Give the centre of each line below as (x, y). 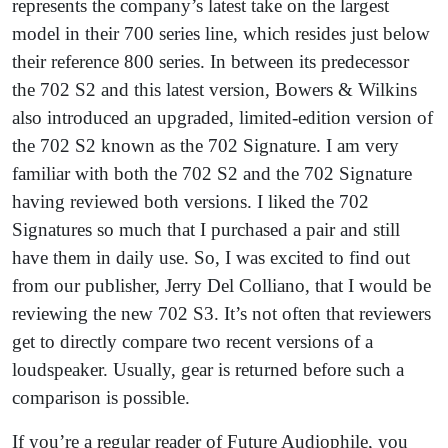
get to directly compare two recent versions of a (192, 341)
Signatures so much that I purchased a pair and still (206, 229)
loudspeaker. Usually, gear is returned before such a (208, 369)
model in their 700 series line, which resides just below (221, 33)
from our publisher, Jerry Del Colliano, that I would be (221, 285)
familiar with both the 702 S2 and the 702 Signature (212, 173)
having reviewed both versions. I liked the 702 (190, 201)
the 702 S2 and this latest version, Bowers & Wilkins (214, 89)
